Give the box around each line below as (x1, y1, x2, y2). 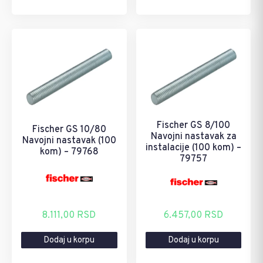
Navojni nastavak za (150, 131, 237, 143)
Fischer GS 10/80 (32, 123, 106, 136)
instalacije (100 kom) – (146, 142, 242, 154)
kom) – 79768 (39, 146, 99, 158)
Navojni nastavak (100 (22, 134, 116, 147)
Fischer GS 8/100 (157, 120, 231, 132)
